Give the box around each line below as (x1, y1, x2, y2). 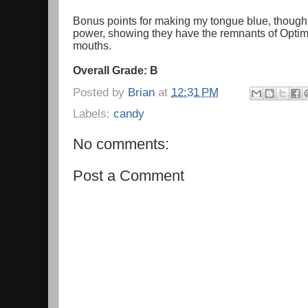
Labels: (73, 106, 113, 120)
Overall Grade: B (73, 65, 161, 76)
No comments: (73, 135, 169, 153)
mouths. (73, 40, 111, 52)
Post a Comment (73, 166, 184, 184)
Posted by (73, 85, 128, 99)
